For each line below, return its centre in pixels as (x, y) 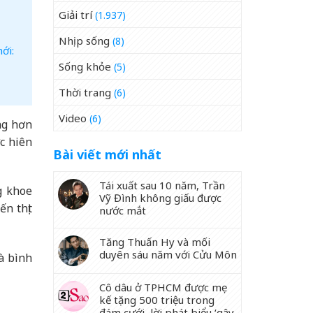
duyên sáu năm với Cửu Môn (168, 254)
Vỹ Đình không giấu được (160, 198)
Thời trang (85, 92)
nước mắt (123, 210)
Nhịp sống (84, 41)
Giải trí (75, 15)
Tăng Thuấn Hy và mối (155, 242)
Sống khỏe (85, 66)
